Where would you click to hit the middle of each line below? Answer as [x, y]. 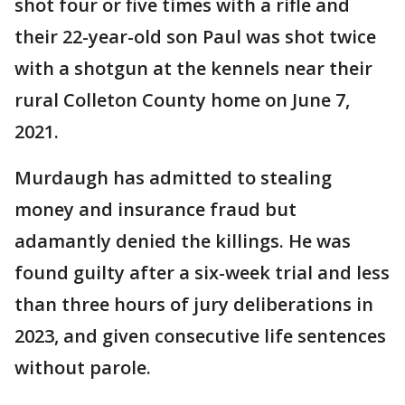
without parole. [85, 367]
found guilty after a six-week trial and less [202, 272]
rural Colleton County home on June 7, [182, 99]
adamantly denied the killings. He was [183, 240]
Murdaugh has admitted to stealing [173, 177]
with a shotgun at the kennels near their [193, 68]
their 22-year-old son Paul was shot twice [195, 36]
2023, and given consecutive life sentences [200, 335]
